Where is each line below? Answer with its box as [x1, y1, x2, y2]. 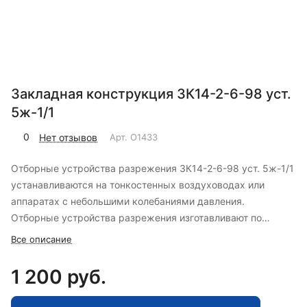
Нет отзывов [39, 131, 97, 143]
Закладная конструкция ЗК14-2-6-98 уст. [11, 86, 291, 103]
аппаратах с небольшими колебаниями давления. [11, 195, 245, 208]
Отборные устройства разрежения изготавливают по [11, 212, 262, 224]
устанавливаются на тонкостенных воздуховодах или [11, 179, 265, 191]
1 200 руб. [11, 265, 106, 289]
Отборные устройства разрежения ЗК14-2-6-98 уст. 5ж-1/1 [11, 162, 294, 175]
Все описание [11, 234, 72, 245]
